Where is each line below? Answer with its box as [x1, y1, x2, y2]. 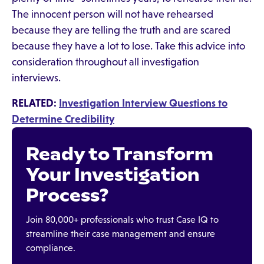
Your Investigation [26, 163, 200, 186]
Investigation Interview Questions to [59, 97, 227, 109]
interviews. [12, 72, 63, 84]
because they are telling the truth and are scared [12, 24, 230, 36]
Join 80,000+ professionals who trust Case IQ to [26, 214, 219, 225]
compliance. [26, 243, 75, 253]
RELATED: [12, 97, 59, 109]
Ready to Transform [26, 143, 213, 165]
